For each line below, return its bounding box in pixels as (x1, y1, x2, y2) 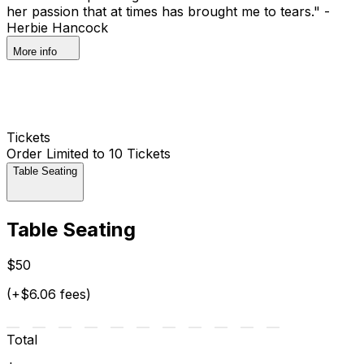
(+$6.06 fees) (6, 286, 91, 303)
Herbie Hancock (6, 19, 108, 36)
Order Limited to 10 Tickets (6, 145, 171, 162)
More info (13, 45, 57, 58)
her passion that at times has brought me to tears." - (6, 2, 330, 19)
